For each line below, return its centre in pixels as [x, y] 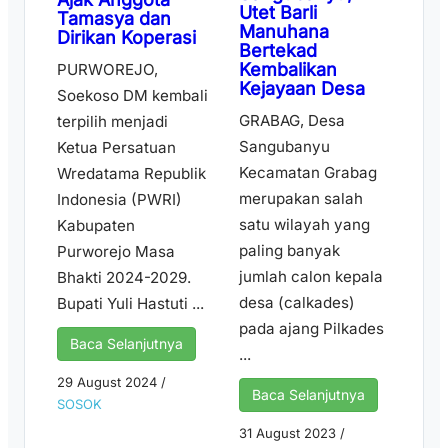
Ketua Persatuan [116, 148]
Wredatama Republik [131, 174]
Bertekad [278, 50]
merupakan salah [301, 198]
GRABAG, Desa [292, 120]
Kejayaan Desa [302, 88]
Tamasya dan [114, 19]
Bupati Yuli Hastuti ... [130, 304]
